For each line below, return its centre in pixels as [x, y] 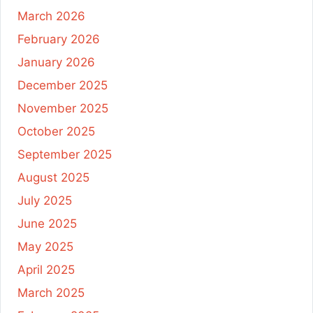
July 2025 [45, 201]
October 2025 [56, 131]
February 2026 [59, 39]
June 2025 [47, 224]
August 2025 [53, 177]
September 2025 [65, 154]
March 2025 [51, 293]
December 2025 [63, 85]
